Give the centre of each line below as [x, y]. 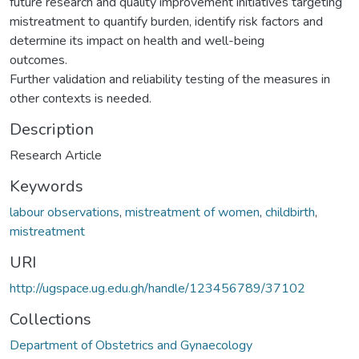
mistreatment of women [192, 212]
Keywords [46, 186]
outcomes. [38, 60]
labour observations [65, 212]
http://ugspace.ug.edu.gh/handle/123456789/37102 [157, 288]
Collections [50, 319]
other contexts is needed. [81, 98]
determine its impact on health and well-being [137, 40]
